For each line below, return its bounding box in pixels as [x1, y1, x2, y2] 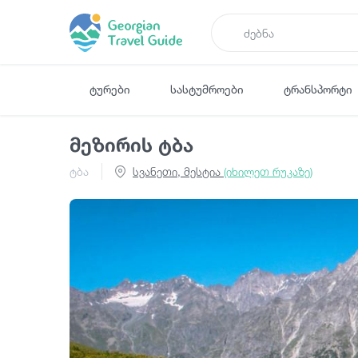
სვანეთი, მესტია [133, 165, 224, 178]
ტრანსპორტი [284, 82, 352, 96]
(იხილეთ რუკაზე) [224, 165, 312, 178]
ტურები [89, 82, 130, 96]
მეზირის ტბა [70, 133, 193, 157]
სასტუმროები [170, 82, 244, 96]
